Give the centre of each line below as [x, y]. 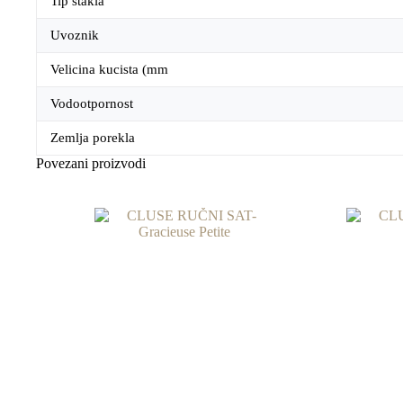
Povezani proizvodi [91, 164]
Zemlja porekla [93, 138]
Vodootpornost [92, 104]
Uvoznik [75, 36]
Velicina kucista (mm [109, 70]
